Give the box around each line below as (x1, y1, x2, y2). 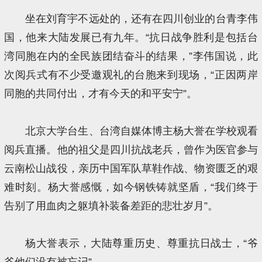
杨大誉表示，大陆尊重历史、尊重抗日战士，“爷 (25, 237, 258, 249)
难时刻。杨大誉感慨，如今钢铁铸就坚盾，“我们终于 (4, 181, 258, 193)
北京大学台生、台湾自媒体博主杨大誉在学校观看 (25, 125, 258, 137)
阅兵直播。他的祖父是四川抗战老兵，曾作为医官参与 (4, 143, 258, 156)
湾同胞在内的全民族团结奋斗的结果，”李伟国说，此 (4, 50, 258, 62)
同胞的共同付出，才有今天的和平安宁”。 (4, 87, 198, 99)
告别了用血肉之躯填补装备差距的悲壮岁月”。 (4, 199, 219, 212)
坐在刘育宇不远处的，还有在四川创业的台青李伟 (25, 12, 258, 25)
